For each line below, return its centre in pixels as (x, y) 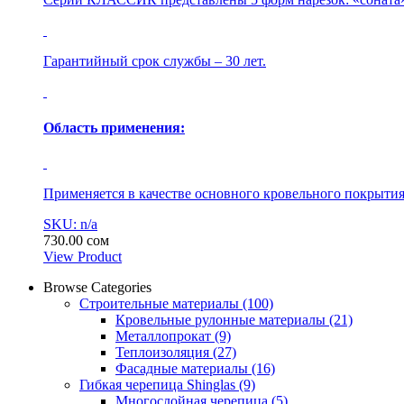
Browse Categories (97, 288)
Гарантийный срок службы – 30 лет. (155, 61)
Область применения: (114, 127)
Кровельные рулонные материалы (222, 320)
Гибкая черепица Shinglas (159, 385)
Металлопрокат (165, 336)
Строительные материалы (161, 304)
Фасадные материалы (184, 369)
